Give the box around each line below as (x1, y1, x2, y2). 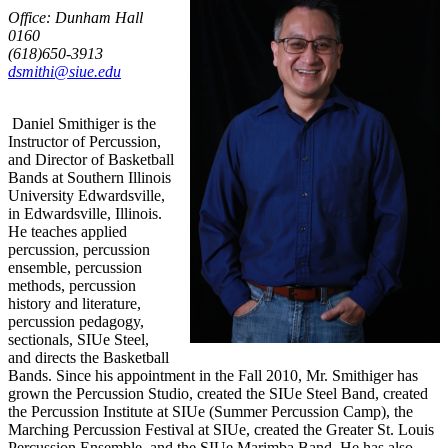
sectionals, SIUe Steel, (8, 331, 149, 349)
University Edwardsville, (8, 187, 165, 205)
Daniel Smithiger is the (12, 115, 156, 133)
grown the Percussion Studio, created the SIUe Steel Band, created (8, 385, 428, 403)
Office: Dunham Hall (8, 9, 143, 27)
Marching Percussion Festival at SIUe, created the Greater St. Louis (8, 421, 434, 439)
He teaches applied (8, 223, 127, 241)
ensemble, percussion (8, 259, 142, 277)
